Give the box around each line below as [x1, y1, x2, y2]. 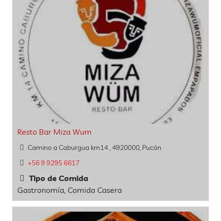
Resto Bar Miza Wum [17, 126, 92, 137]
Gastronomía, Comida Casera [17, 185, 122, 195]
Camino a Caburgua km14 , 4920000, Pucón [27, 143, 161, 152]
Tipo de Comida [27, 173, 88, 183]
